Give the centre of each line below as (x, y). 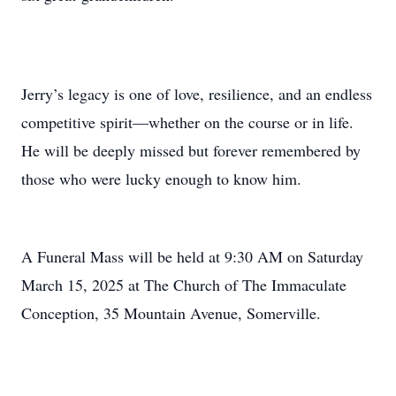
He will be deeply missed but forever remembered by (191, 150)
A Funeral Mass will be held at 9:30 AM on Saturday (192, 256)
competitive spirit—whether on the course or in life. (187, 122)
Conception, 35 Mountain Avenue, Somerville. (171, 313)
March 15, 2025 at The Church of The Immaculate (184, 285)
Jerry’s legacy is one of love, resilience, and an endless (197, 94)
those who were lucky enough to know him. (161, 179)
